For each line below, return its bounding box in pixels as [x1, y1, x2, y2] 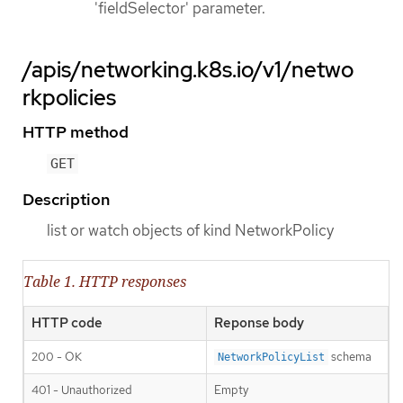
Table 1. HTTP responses [23, 271, 186, 291]
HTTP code [31, 313, 103, 332]
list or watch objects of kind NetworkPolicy [47, 220, 334, 241]
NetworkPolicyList [218, 350, 325, 363]
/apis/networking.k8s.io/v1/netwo [22, 56, 354, 85]
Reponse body [214, 313, 304, 332]
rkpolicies [22, 84, 116, 112]
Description [22, 189, 110, 210]
